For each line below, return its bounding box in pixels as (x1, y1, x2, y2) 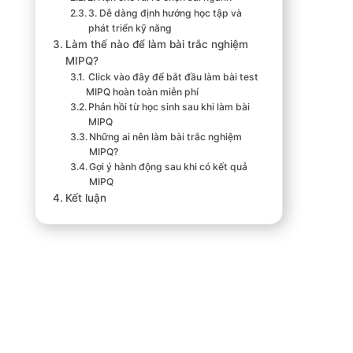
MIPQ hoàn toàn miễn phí (86, 85, 199, 98)
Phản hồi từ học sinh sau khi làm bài (88, 100, 251, 113)
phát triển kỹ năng (88, 21, 173, 34)
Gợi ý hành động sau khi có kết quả (89, 160, 248, 173)
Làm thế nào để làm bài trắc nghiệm (65, 37, 249, 50)
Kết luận (65, 191, 107, 204)
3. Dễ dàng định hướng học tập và (88, 6, 243, 19)
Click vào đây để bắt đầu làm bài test (86, 70, 259, 83)
